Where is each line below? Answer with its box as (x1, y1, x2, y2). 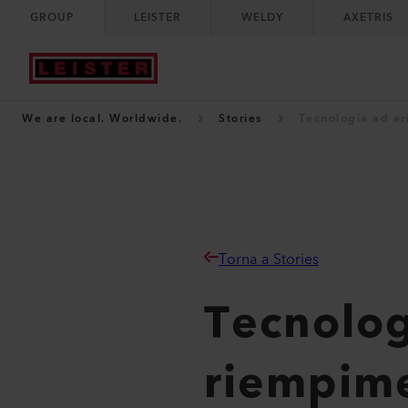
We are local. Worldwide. (22, 109, 182, 128)
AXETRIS (343, 8, 393, 27)
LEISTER (134, 8, 181, 27)
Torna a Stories (219, 247, 320, 272)
